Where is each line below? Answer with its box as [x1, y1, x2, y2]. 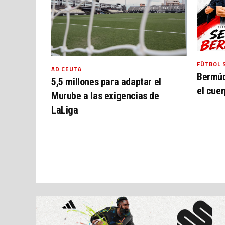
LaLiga [51, 104, 78, 117]
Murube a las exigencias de [51, 90, 159, 102]
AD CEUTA [51, 65, 82, 74]
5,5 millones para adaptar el [51, 76, 161, 88]
